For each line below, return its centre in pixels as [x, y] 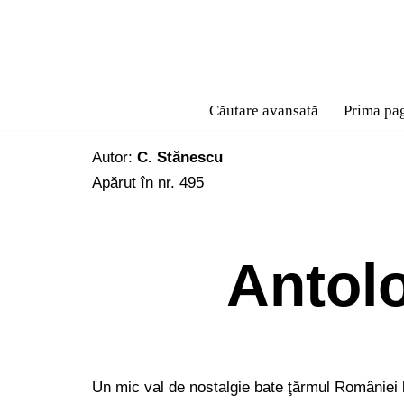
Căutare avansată [264, 110]
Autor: [115, 157]
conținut [40, 101]
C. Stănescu [180, 157]
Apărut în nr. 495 [148, 183]
